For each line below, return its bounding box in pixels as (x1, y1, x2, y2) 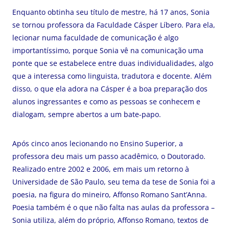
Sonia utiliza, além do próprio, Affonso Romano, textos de (12, 215, 209, 225)
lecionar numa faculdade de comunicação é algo (12, 33, 178, 42)
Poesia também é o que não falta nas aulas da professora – (12, 202, 215, 212)
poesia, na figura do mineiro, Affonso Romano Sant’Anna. (12, 190, 207, 199)
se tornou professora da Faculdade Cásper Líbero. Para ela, (12, 20, 215, 30)
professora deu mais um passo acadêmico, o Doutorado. (12, 151, 205, 161)
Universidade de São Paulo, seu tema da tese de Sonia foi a (12, 177, 215, 187)
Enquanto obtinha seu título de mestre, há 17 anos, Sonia (12, 7, 210, 17)
